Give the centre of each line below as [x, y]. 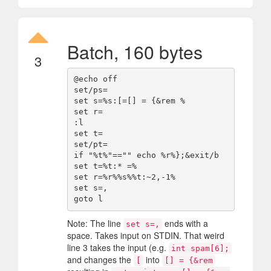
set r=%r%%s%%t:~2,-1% [124, 177]
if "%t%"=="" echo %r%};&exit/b [146, 155]
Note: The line [95, 223]
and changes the [100, 259]
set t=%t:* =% [105, 166]
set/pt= [90, 145]
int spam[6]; [200, 248]
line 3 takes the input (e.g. [118, 247]
